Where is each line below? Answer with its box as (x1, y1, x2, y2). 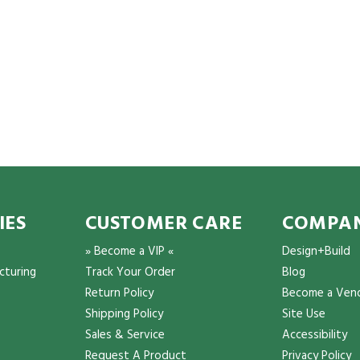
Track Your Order (84, 263, 175, 283)
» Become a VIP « (84, 242, 174, 262)
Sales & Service (84, 325, 165, 346)
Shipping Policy (84, 305, 163, 325)
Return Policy (84, 284, 153, 304)
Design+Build (281, 242, 350, 262)
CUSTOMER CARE (84, 209, 242, 240)
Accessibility (281, 325, 347, 346)
